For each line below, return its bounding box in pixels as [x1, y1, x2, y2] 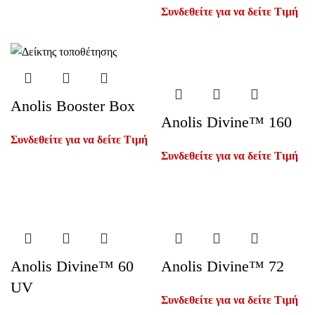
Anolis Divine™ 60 [11, 257, 134, 275]
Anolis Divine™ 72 [161, 257, 284, 275]
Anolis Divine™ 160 [161, 113, 292, 131]
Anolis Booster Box [11, 96, 135, 115]
